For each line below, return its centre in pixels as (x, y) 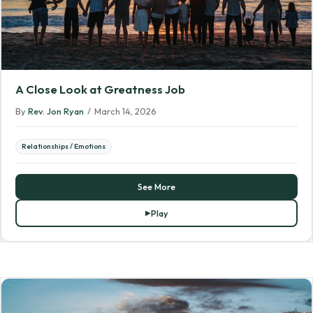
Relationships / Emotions (64, 147)
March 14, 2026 (125, 111)
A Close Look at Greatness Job (100, 89)
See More (156, 187)
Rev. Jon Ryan (56, 111)
